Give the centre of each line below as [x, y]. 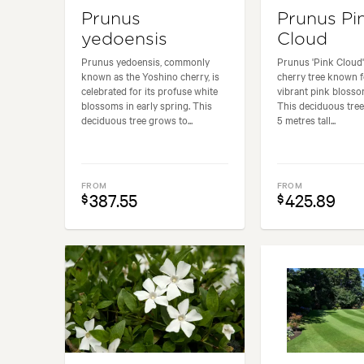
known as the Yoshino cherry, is [150, 75]
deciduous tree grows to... [137, 119]
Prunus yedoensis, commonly [145, 61]
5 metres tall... [306, 119]
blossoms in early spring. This [147, 104]
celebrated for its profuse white [149, 90]
